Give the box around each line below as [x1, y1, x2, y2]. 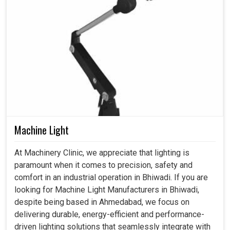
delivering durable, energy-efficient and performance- [14, 209, 204, 220]
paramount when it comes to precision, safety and [14, 160, 193, 170]
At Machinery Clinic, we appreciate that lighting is [14, 148, 189, 158]
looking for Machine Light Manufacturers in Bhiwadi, [14, 185, 199, 195]
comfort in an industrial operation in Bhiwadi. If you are [14, 172, 208, 183]
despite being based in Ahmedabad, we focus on [14, 197, 189, 207]
